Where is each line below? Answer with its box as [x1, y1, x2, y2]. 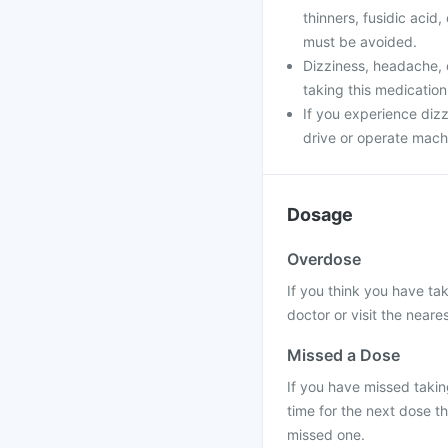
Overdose [287, 249, 361, 269]
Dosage [287, 204, 353, 225]
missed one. [287, 426, 365, 443]
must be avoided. [303, 33, 417, 50]
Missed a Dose [287, 345, 400, 365]
